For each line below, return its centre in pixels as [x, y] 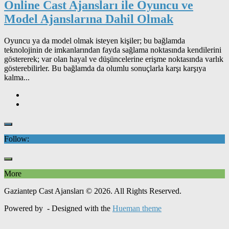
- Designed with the [79, 208]
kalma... [17, 77]
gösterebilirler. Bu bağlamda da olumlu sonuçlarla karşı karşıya [105, 68]
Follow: [17, 139]
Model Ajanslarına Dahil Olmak [89, 19]
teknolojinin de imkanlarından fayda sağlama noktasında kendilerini [113, 50]
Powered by [25, 208]
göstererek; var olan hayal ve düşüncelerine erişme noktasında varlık [114, 59]
